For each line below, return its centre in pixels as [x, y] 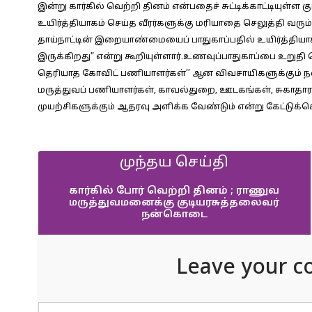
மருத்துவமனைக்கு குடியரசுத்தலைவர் [174, 203]
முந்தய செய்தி [174, 163]
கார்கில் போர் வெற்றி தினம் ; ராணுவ [174, 191]
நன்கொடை [174, 215]
